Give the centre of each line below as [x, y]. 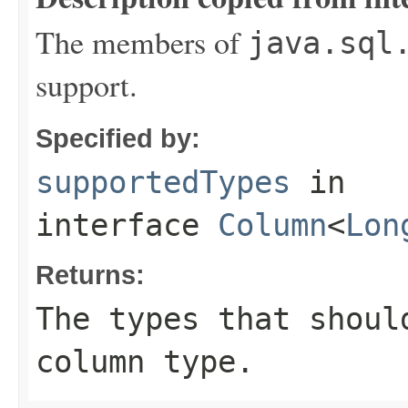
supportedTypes [163, 182]
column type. [145, 361]
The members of [142, 41]
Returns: [90, 274]
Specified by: [118, 138]
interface [127, 224]
